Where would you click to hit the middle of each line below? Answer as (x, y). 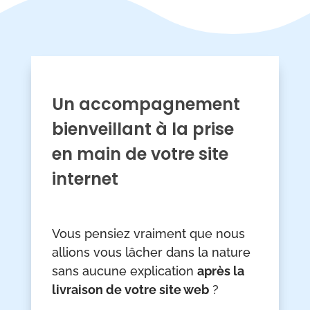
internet (85, 179)
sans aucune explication (124, 271)
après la (220, 271)
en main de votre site (140, 154)
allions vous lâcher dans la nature (151, 253)
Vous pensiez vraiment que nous (148, 234)
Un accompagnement (146, 104)
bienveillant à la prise (143, 129)
